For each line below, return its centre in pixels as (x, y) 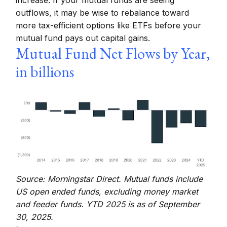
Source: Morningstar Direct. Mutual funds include (109, 179)
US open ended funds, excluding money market (107, 192)
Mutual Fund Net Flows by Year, (113, 53)
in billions (45, 72)
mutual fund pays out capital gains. (83, 38)
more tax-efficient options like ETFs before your (109, 25)
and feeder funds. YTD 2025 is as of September (108, 204)
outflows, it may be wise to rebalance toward (103, 13)
